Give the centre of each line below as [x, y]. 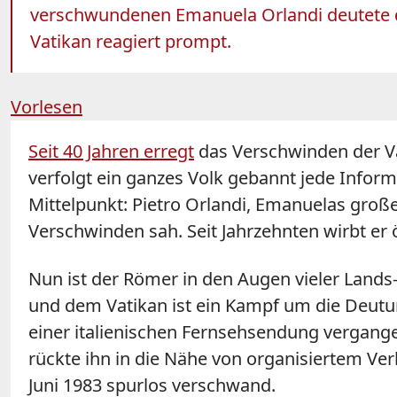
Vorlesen [47, 107]
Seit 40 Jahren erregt [111, 152]
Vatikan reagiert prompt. [131, 42]
